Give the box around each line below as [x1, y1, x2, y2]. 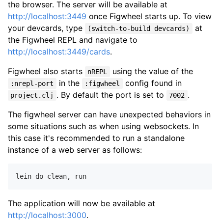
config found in [122, 78, 182, 88]
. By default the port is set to [56, 90, 166, 100]
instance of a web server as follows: [8, 145, 142, 155]
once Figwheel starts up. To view [86, 11, 212, 21]
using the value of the [110, 66, 193, 76]
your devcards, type [8, 23, 85, 33]
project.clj [10, 91, 54, 99]
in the [56, 78, 82, 88]
